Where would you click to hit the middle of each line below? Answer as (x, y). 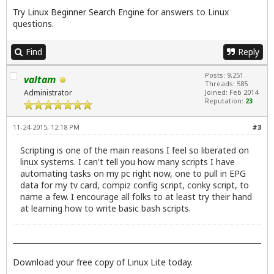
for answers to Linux (187, 12)
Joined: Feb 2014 (231, 92)
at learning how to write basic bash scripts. (106, 209)
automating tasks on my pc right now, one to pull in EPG (133, 174)
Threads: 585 (226, 83)
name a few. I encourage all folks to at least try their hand (136, 197)
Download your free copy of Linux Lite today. (103, 262)
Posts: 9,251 (224, 75)
